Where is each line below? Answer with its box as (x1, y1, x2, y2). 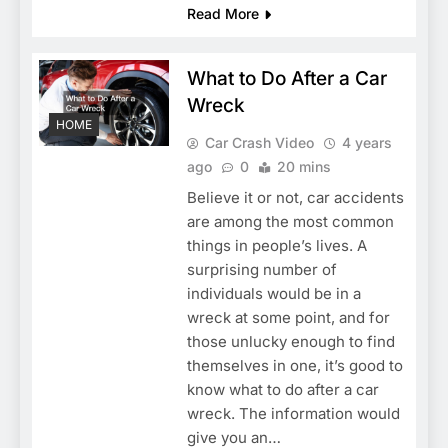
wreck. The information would (186, 403, 400, 423)
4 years (341, 133, 392, 151)
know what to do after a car (186, 379, 379, 399)
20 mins (276, 157, 331, 175)
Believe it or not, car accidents (186, 187, 404, 207)
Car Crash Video (204, 133, 314, 151)
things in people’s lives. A (186, 235, 367, 255)
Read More (186, 4, 259, 22)
